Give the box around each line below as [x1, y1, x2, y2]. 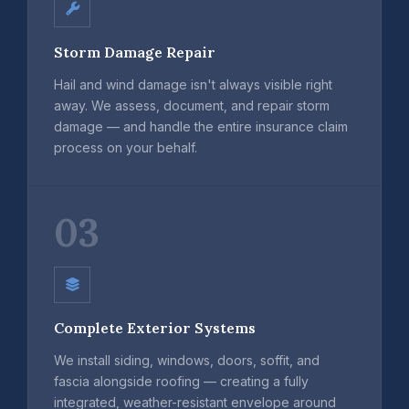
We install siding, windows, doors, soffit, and [54, 351, 320, 368]
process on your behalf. [54, 139, 197, 155]
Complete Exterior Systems [54, 318, 256, 337]
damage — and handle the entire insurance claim [54, 118, 348, 134]
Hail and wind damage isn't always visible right [54, 76, 332, 92]
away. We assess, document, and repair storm [54, 97, 330, 113]
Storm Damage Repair [54, 42, 215, 61]
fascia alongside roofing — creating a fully [54, 372, 309, 389]
